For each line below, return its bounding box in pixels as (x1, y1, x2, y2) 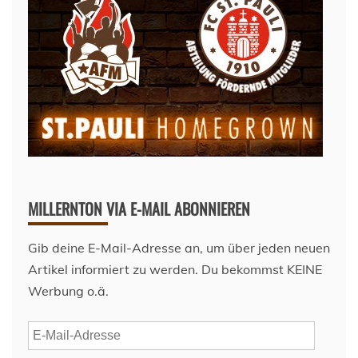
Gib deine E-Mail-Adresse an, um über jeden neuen (28, 239, 330, 256)
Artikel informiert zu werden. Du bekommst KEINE (28, 261, 322, 277)
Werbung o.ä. (28, 282, 109, 299)
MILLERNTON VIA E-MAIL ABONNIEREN (28, 196, 250, 221)
